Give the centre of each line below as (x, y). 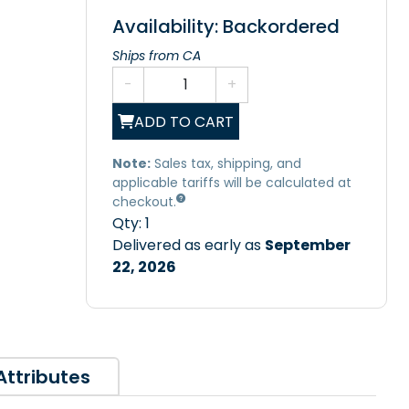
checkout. (144, 202)
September (308, 246)
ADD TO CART (184, 121)
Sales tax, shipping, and (226, 164)
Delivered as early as (189, 246)
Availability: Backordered (226, 27)
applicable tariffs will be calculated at (232, 183)
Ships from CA (157, 56)
